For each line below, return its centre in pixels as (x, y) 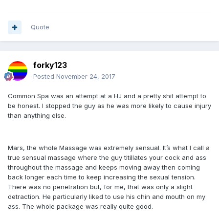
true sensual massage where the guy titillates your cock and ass (107, 157)
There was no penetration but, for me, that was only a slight (100, 187)
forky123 (50, 65)
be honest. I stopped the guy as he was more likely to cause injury (109, 106)
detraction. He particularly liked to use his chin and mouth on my (107, 197)
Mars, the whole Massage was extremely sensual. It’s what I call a (109, 148)
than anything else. (37, 115)
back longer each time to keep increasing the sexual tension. (102, 177)
